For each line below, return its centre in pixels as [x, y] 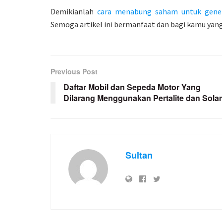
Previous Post [74, 72]
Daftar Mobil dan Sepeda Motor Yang [132, 87]
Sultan [139, 155]
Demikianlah [74, 12]
